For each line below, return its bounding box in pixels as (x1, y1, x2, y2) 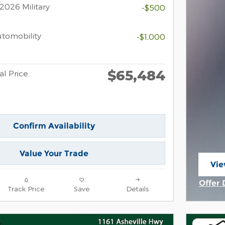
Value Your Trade (19, 148, 88, 158)
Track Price (8, 184, 44, 193)
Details (126, 184, 149, 193)
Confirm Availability (13, 121, 95, 131)
